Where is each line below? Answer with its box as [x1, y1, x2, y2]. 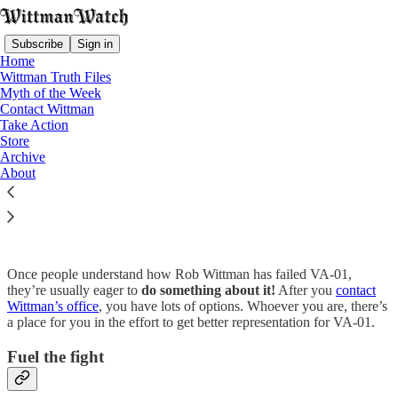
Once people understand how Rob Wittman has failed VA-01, [7, 266, 352, 282]
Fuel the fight [7, 346, 104, 366]
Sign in [77, 36, 113, 51]
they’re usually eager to [7, 282, 141, 298]
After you [275, 282, 336, 298]
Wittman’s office [7, 298, 99, 314]
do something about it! [141, 282, 275, 298]
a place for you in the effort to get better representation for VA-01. [7, 314, 375, 330]
